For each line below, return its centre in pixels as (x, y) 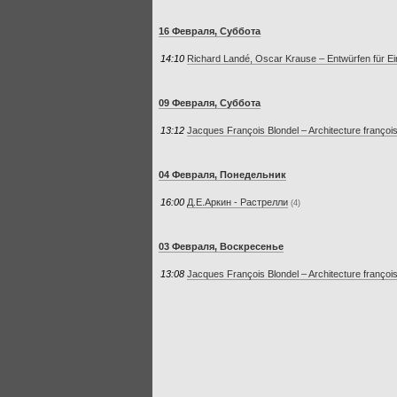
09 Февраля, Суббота (210, 102)
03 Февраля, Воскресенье (221, 246)
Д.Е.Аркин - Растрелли (237, 202)
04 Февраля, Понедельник (222, 174)
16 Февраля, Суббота (210, 31)
